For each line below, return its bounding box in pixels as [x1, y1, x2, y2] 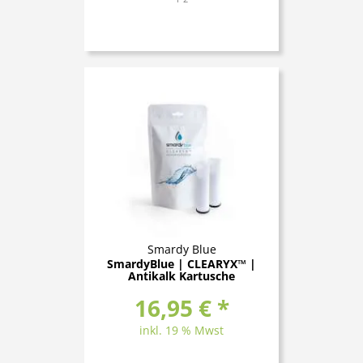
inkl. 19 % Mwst [139, 322, 224, 338]
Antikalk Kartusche [128, 267, 235, 284]
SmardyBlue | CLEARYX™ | [107, 255, 256, 271]
